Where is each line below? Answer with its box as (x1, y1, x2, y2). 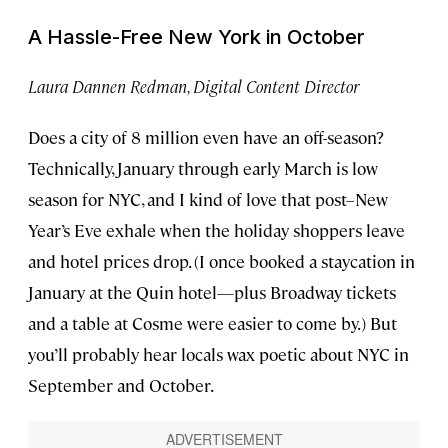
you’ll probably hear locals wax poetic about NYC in (28, 342, 409, 365)
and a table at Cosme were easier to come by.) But (28, 311, 397, 334)
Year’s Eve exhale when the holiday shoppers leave (28, 218, 405, 241)
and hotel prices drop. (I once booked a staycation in (28, 249, 415, 272)
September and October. (28, 373, 214, 396)
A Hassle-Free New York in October (28, 24, 365, 49)
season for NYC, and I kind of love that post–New (28, 187, 388, 210)
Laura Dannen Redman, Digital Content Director (28, 74, 359, 97)
